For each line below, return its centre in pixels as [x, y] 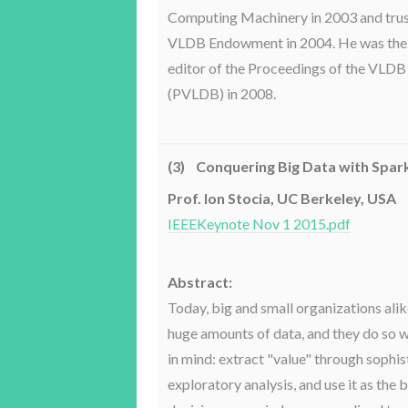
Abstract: [200, 281]
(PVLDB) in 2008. [222, 93]
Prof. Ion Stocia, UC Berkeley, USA [282, 198]
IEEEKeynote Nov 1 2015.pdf [260, 223]
